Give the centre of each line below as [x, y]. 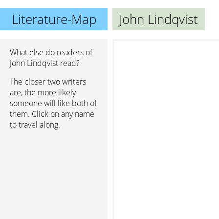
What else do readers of [51, 52]
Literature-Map [54, 19]
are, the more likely [43, 92]
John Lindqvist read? [45, 63]
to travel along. [35, 125]
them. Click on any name [52, 114]
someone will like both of [53, 103]
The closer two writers [48, 82]
